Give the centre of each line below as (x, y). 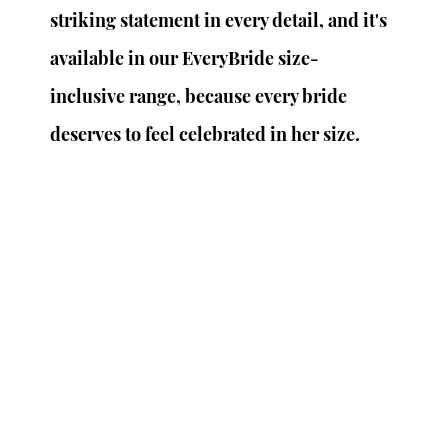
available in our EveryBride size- (185, 58)
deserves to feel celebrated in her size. (205, 134)
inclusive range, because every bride (201, 96)
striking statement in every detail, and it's (221, 20)
